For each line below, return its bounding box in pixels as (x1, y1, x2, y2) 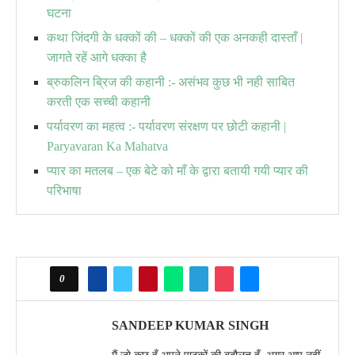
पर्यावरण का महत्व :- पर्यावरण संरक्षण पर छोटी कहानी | (47, 120, 286, 133)
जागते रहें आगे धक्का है (47, 51, 147, 64)
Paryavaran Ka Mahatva (47, 139, 168, 153)
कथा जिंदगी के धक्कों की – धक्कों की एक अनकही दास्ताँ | (47, 31, 303, 44)
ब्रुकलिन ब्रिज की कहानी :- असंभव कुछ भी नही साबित (47, 75, 295, 89)
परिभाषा (47, 184, 82, 197)
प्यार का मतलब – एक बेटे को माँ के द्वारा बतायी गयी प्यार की (47, 164, 308, 177)
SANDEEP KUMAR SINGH (112, 319, 269, 332)
